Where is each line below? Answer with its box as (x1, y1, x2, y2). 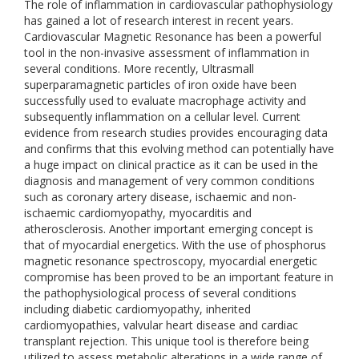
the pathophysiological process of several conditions (24, 285, 296, 301)
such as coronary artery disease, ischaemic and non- (24, 189, 296, 204)
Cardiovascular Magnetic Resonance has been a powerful (24, 29, 321, 44)
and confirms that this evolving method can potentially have (24, 141, 334, 156)
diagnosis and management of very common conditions (24, 173, 315, 188)
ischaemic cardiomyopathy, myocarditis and (24, 205, 252, 220)
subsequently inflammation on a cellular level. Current (24, 109, 301, 124)
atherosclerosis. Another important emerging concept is (24, 221, 313, 236)
